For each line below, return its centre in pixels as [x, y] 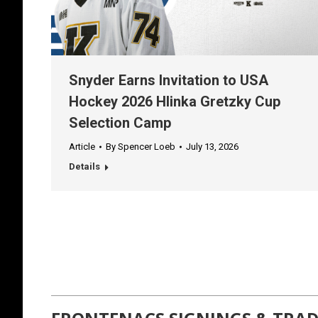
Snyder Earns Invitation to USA [169, 81]
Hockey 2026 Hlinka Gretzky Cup [175, 102]
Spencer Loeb [147, 147]
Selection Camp [120, 123]
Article [82, 147]
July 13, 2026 [212, 147]
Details [84, 167]
